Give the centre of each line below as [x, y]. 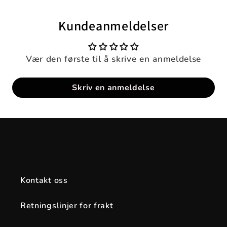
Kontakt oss [44, 181]
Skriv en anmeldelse [113, 87]
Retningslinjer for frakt [67, 206]
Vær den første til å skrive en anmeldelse [113, 59]
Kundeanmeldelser [113, 25]
